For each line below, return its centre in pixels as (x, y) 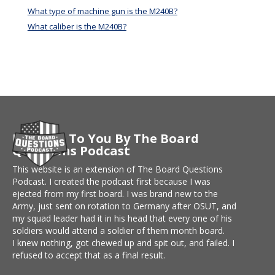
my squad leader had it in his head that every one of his (122, 219)
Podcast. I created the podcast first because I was (111, 182)
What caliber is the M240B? (77, 27)
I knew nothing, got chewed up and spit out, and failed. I (123, 243)
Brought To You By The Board (106, 139)
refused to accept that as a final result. (89, 255)
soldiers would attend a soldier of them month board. (118, 231)
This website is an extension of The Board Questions (118, 169)
